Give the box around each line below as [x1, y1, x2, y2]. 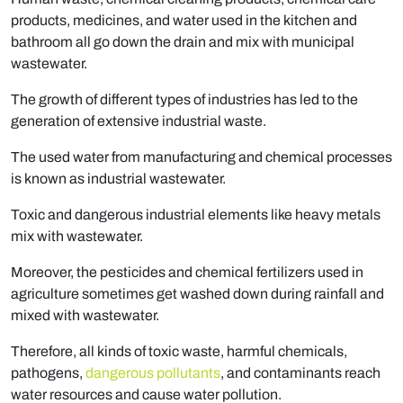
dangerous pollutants [85, 365, 220, 381]
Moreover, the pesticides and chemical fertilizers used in [11, 264, 363, 281]
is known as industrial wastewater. [11, 171, 226, 187]
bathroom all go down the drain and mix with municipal [11, 34, 354, 50]
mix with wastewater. [11, 228, 143, 245]
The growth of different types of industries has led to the [11, 92, 358, 108]
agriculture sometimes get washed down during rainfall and [11, 286, 384, 302]
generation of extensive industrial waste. [11, 113, 266, 130]
